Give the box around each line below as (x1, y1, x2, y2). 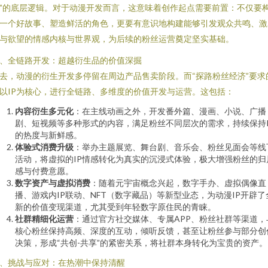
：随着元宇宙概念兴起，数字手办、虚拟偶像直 (90, 178, 266, 188)
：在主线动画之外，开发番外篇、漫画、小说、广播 (74, 106, 266, 116)
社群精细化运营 (15, 214, 74, 224)
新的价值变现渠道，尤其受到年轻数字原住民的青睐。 (15, 202, 216, 212)
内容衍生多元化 (15, 106, 74, 116)
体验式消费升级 (15, 142, 74, 152)
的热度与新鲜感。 (15, 130, 82, 140)
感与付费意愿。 (15, 166, 74, 176)
